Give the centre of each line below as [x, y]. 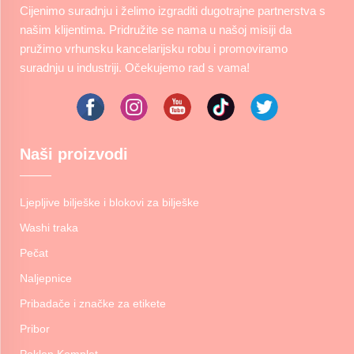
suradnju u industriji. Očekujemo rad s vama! [135, 67]
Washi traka [49, 227]
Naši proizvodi [74, 154]
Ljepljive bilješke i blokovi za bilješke [109, 202]
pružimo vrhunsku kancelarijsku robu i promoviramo [154, 48]
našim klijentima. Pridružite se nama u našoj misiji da [156, 29]
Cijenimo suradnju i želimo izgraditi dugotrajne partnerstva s [173, 10]
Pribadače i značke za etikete [93, 303]
